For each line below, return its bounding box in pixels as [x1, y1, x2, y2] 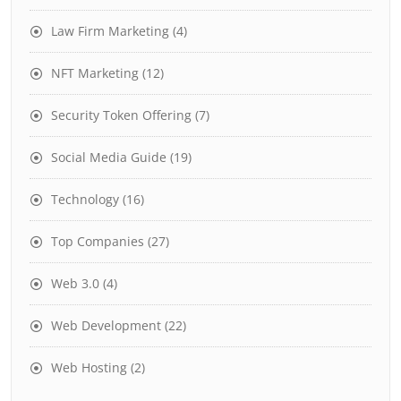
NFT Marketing [51, 64, 139, 81]
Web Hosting [51, 358, 127, 376]
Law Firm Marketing [51, 21, 169, 39]
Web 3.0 [51, 274, 99, 292]
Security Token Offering [51, 106, 192, 124]
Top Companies [51, 232, 144, 250]
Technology [51, 190, 119, 208]
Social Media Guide [51, 148, 166, 166]
